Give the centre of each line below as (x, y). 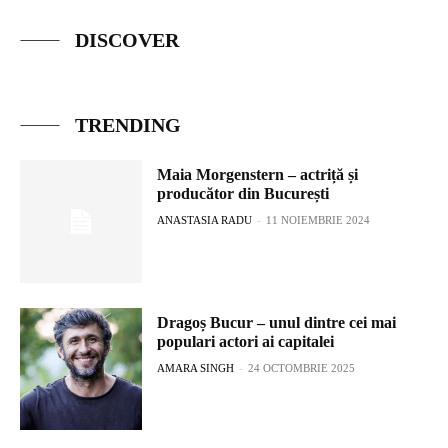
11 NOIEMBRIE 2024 (318, 220)
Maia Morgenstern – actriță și (258, 175)
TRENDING (128, 125)
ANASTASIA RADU (205, 220)
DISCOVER (127, 40)
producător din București (243, 194)
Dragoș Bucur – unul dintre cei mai (277, 322)
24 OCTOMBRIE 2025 (302, 367)
